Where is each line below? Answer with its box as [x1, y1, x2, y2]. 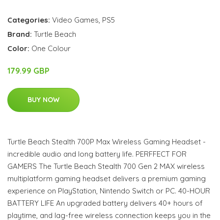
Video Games [52, 15, 99, 25]
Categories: [7, 15, 50, 25]
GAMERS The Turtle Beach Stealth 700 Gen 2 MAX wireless [7, 162, 205, 171]
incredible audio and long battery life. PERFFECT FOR [7, 149, 187, 159]
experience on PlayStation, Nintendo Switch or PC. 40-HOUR [7, 186, 210, 196]
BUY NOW [27, 95, 59, 105]
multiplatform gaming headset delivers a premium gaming [7, 174, 206, 184]
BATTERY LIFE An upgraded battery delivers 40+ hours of [7, 198, 203, 208]
